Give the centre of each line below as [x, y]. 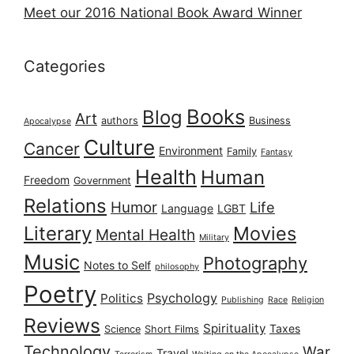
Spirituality [234, 328]
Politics [122, 298]
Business [270, 120]
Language [187, 208]
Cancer [52, 149]
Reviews [62, 325]
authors [120, 120]
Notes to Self [117, 265]
